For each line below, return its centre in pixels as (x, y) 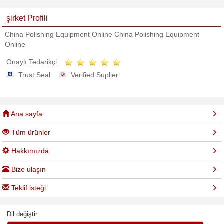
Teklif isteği (28, 188)
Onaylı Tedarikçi (32, 62)
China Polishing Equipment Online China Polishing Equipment (102, 34)
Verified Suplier (95, 75)
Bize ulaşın (28, 170)
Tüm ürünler (30, 133)
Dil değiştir (22, 214)
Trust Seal (34, 75)
